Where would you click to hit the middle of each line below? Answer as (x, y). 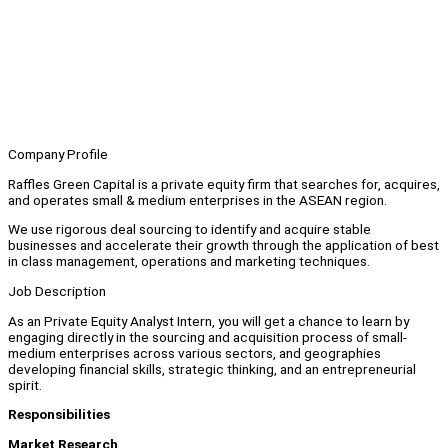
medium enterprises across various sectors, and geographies (194, 352)
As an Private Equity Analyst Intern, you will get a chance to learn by (208, 320)
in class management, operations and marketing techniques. (189, 261)
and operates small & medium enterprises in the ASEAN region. (197, 199)
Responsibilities (59, 414)
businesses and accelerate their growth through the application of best (223, 245)
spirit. (25, 384)
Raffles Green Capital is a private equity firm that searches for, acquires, (224, 183)
